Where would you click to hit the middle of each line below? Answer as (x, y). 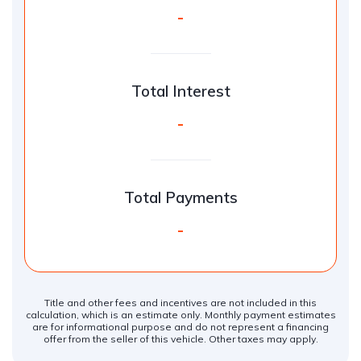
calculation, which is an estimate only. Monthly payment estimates (180, 315)
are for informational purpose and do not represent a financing (180, 327)
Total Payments (180, 197)
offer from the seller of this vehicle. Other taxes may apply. (180, 339)
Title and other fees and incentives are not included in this (180, 303)
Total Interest (180, 91)
